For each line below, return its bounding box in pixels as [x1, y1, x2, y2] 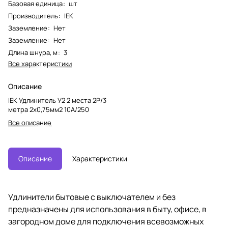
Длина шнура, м [8, 47, 58, 57]
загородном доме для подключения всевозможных [8, 215, 204, 227]
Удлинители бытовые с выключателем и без [8, 191, 176, 203]
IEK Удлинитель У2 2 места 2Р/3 [8, 95, 106, 105]
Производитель [8, 11, 58, 20]
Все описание [8, 118, 51, 127]
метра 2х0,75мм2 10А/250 [8, 104, 89, 114]
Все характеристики [8, 59, 72, 68]
